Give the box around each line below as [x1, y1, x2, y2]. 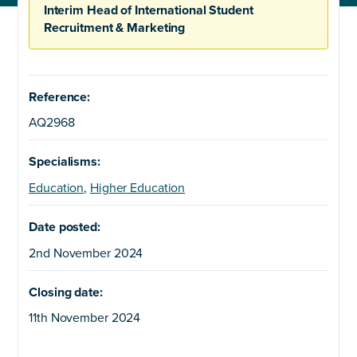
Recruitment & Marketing [43, 20, 186, 37]
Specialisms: [29, 154, 100, 171]
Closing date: [29, 284, 103, 300]
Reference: [29, 88, 91, 105]
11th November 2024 [29, 310, 141, 327]
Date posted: [29, 219, 100, 236]
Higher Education [89, 179, 186, 196]
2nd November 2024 [29, 245, 143, 261]
